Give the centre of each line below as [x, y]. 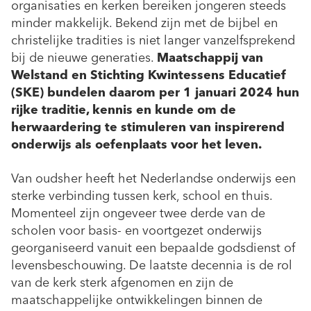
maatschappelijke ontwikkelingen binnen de [137, 300]
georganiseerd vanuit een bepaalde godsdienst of [153, 247]
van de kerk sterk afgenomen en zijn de [122, 282]
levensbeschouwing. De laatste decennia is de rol [152, 265]
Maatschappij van [210, 57]
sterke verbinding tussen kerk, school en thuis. [142, 195]
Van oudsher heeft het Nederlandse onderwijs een [153, 178]
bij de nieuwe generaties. [84, 57]
